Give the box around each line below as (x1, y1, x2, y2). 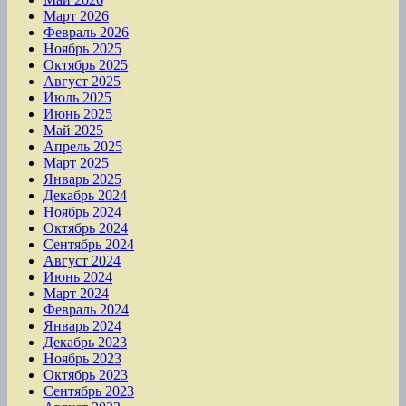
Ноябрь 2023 (43, 350, 121, 366)
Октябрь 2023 (43, 366, 128, 382)
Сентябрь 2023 (43, 382, 134, 399)
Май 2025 (43, 121, 103, 138)
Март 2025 (43, 154, 109, 170)
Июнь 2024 (43, 268, 112, 285)
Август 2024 (43, 252, 121, 268)
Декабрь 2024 (43, 187, 127, 203)
